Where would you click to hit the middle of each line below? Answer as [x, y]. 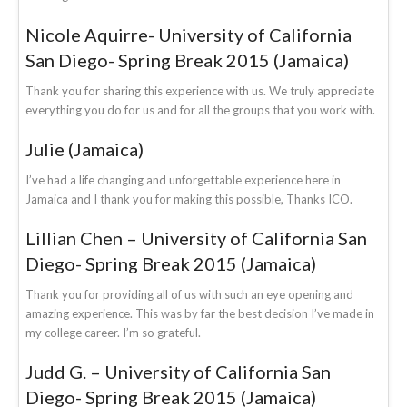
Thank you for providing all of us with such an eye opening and [189, 294]
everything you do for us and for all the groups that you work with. [200, 109]
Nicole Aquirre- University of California [189, 34]
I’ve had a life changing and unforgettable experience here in [183, 179]
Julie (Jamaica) [84, 149]
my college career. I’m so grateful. [113, 332]
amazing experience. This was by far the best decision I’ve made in [200, 313]
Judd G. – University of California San [178, 371]
